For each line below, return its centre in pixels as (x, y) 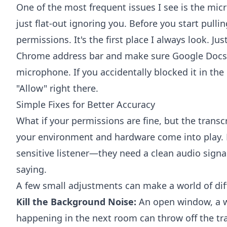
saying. (31, 169)
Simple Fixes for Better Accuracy (86, 104)
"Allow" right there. (57, 88)
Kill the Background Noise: (76, 202)
